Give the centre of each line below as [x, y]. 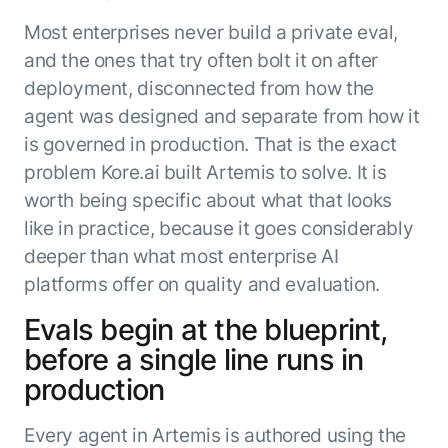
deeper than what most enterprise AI [181, 255]
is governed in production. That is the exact [210, 143]
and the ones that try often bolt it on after [201, 59]
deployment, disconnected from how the [198, 87]
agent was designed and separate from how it [221, 115]
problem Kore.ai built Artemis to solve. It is [205, 171]
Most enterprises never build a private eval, [211, 31]
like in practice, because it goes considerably [218, 227]
